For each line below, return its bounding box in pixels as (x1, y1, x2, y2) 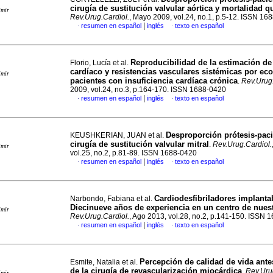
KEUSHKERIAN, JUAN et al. (70, 131, 166, 140)
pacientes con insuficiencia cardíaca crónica (70, 76, 238, 85)
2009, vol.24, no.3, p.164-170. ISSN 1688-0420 (70, 85, 226, 94)
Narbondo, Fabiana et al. (70, 194, 154, 203)
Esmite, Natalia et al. (70, 258, 140, 266)
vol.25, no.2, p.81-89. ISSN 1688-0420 (70, 149, 197, 157)
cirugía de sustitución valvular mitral (70, 140, 209, 149)
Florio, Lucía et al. (70, 58, 130, 67)
